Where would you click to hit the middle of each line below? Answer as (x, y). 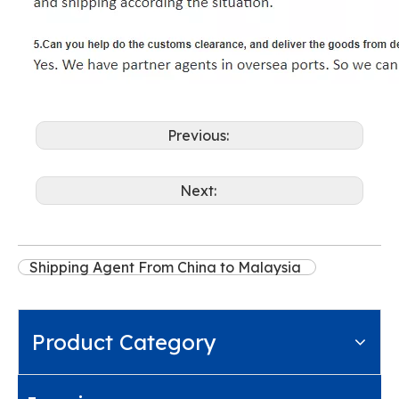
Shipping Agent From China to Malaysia (167, 267)
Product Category (124, 342)
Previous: (199, 135)
